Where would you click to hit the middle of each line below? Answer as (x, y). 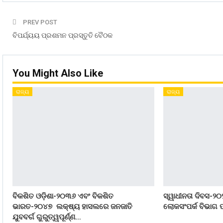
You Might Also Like (58, 73)
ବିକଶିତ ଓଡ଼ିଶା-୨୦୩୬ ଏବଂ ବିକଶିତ (63, 196)
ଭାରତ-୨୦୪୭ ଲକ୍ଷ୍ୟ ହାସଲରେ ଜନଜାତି (72, 207)
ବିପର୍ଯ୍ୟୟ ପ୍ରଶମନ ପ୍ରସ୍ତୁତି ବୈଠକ (62, 36)
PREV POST (39, 22)
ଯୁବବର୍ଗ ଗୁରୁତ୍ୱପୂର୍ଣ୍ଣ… (47, 217)
